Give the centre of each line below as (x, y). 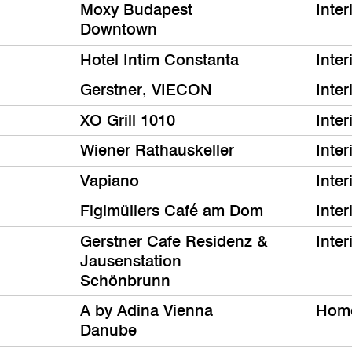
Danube (108, 330)
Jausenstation (131, 260)
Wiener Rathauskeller (157, 150)
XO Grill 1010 (128, 120)
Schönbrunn (125, 280)
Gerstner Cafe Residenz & (174, 241)
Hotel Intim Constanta (159, 59)
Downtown (119, 29)
